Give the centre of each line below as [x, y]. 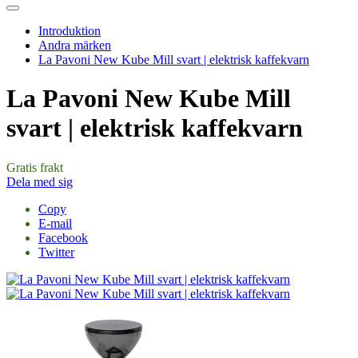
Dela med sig [40, 181]
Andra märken [75, 45]
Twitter [56, 252]
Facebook [63, 237]
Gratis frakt [35, 167]
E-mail [55, 223]
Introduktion [70, 31]
